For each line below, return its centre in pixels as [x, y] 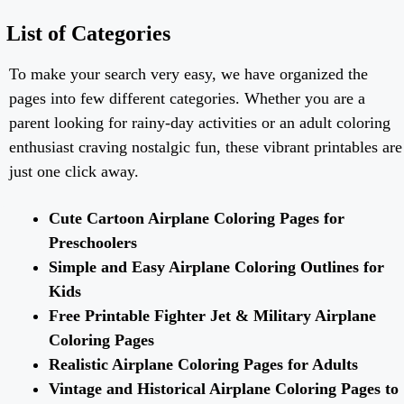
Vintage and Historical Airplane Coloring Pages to [224, 389]
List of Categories [88, 34]
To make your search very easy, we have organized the [188, 74]
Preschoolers [95, 243]
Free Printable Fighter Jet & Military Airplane [212, 316]
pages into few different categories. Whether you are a [187, 99]
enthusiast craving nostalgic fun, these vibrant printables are [206, 147]
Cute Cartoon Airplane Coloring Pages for [197, 219]
